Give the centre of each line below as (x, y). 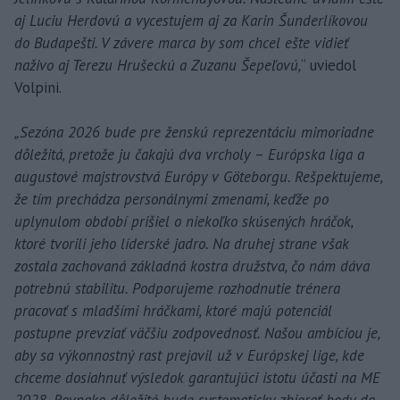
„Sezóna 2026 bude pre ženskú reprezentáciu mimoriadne (194, 133)
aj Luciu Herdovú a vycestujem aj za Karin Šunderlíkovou (191, 21)
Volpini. (38, 88)
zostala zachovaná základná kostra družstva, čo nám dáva (192, 267)
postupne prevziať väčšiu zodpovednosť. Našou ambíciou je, (197, 333)
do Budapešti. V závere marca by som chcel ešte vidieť (181, 43)
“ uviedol (329, 66)
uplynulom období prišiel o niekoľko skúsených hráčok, (183, 222)
